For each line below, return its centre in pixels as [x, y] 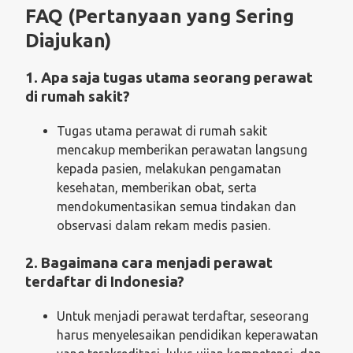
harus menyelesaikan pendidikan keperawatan [188, 334]
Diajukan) [68, 41]
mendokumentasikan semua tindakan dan [176, 206]
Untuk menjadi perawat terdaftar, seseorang [183, 316]
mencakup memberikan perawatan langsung [182, 149]
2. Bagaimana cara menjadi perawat [149, 262]
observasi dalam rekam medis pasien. [163, 225]
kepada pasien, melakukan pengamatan [169, 168]
